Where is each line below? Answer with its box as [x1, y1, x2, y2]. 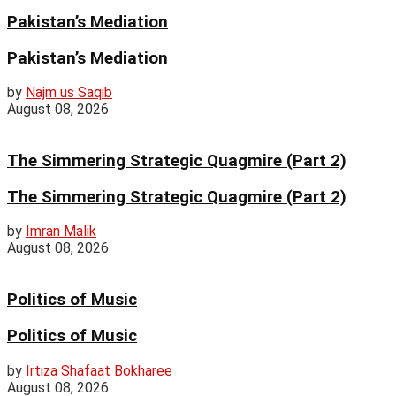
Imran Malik [26, 223, 96, 240]
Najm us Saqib [26, 84, 112, 102]
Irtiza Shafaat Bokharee [26, 362, 172, 379]
